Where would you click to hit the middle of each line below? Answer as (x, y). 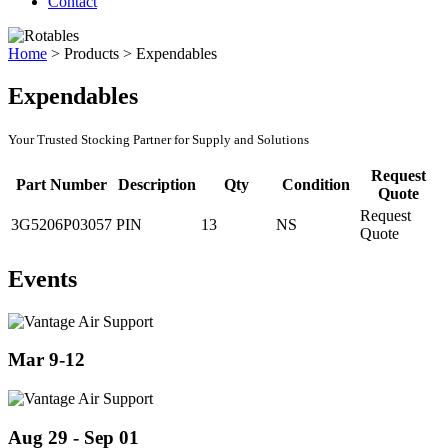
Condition (316, 184)
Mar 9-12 (46, 360)
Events (42, 278)
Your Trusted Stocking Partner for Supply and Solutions (158, 139)
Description (156, 184)
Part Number (61, 184)
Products (91, 53)
